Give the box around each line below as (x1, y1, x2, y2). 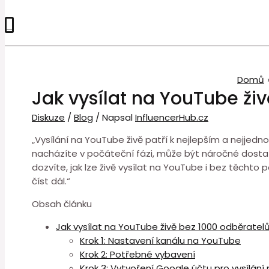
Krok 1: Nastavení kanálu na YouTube (80, 234, 241, 247)
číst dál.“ (32, 175, 70, 187)
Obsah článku (32, 198, 92, 210)
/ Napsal (93, 111, 135, 124)
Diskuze (32, 111, 65, 124)
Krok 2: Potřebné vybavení (80, 248, 195, 261)
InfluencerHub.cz (135, 111, 208, 124)
